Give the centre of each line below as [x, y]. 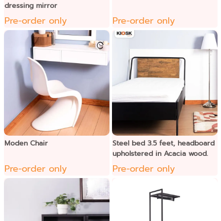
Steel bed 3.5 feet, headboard [163, 143]
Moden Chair [26, 143]
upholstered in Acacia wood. [160, 153]
